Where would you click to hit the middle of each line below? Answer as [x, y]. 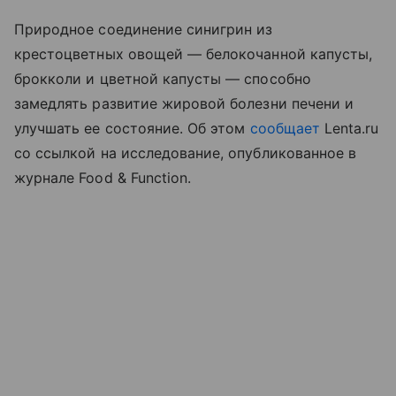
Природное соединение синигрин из [144, 29]
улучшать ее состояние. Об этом [132, 128]
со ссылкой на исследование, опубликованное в [186, 152]
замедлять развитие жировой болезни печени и [184, 103]
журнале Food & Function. [103, 177]
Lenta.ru [349, 128]
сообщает [285, 128]
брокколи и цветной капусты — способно [163, 78]
